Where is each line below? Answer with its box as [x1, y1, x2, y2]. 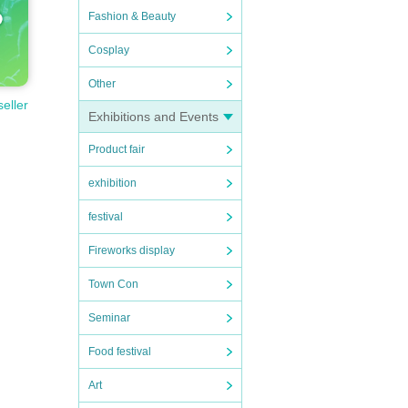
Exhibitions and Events [88, 109, 219, 124]
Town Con [88, 278, 138, 291]
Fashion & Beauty [88, 10, 176, 23]
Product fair [88, 143, 145, 156]
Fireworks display [88, 244, 175, 257]
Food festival [88, 345, 151, 358]
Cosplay [88, 44, 129, 56]
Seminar [88, 311, 130, 324]
